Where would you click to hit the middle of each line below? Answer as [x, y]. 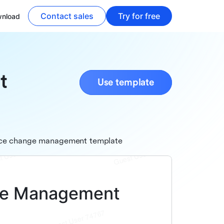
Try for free [139, 16]
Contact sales [67, 16]
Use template [125, 82]
